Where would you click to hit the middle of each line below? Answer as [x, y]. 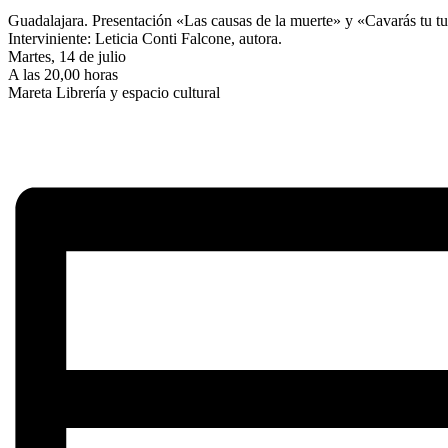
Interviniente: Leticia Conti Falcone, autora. [145, 38]
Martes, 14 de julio [67, 56]
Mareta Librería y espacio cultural [114, 92]
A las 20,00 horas [63, 74]
